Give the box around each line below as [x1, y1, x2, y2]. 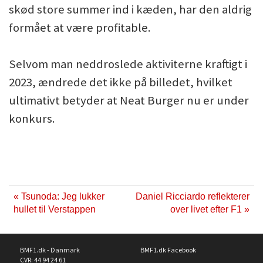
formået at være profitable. [9, 20, 151, 36]
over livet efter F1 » [170, 204, 249, 215]
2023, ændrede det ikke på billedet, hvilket [9, 75, 232, 90]
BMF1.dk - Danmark [20, 245, 80, 255]
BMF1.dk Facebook [140, 245, 196, 255]
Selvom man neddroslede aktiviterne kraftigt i [9, 56, 247, 72]
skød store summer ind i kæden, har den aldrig [9, 2, 252, 18]
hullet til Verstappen [14, 204, 96, 215]
